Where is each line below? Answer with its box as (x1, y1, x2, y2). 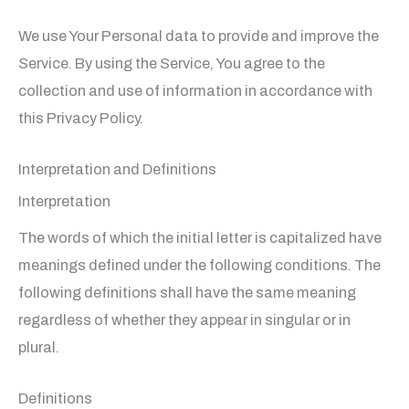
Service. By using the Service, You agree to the (18, 55, 325, 71)
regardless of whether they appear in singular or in (18, 311, 351, 328)
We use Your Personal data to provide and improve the (18, 27, 379, 44)
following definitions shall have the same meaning (18, 284, 356, 300)
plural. (18, 339, 59, 355)
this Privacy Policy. (18, 110, 143, 126)
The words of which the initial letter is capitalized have (18, 229, 382, 246)
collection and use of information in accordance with (18, 82, 372, 99)
